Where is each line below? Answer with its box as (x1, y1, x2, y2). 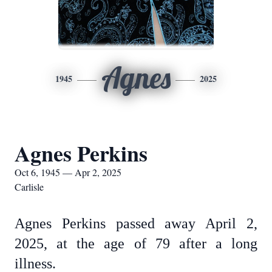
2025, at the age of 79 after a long (15, 236, 257, 251)
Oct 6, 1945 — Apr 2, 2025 (15, 166, 121, 178)
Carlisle (15, 180, 44, 193)
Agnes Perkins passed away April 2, (15, 216, 257, 231)
